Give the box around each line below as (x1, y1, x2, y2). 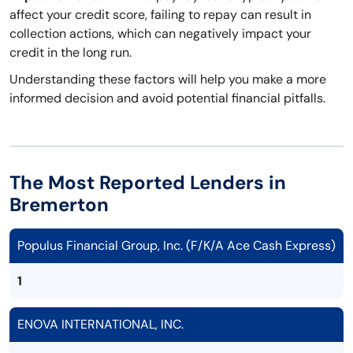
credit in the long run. (9, 44, 132, 61)
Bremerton (9, 192, 109, 217)
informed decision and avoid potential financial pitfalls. (9, 90, 325, 107)
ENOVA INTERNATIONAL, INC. (17, 316, 184, 333)
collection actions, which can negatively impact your (9, 25, 311, 43)
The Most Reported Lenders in (9, 170, 286, 195)
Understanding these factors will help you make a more (9, 71, 326, 88)
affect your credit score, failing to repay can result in (9, 6, 311, 24)
